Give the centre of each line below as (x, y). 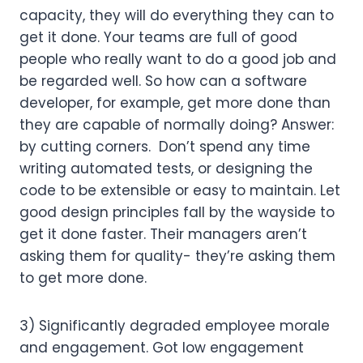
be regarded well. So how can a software (163, 81)
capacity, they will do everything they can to (177, 15)
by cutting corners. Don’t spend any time (165, 146)
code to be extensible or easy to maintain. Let (180, 190)
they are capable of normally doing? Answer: (177, 124)
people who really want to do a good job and (178, 59)
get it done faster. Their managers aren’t (163, 234)
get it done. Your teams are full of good (158, 37)
